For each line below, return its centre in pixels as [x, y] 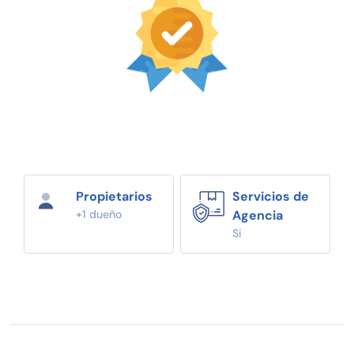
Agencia [258, 215]
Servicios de [271, 196]
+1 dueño [99, 214]
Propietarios [114, 196]
